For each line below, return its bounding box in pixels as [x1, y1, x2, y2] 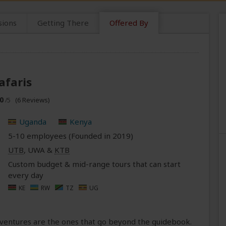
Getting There [37, 18, 89, 28]
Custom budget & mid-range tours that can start [8, 159, 181, 169]
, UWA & [23, 145, 54, 155]
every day [8, 170, 43, 181]
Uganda [19, 117, 46, 127]
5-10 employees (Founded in [8, 131, 112, 141]
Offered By [109, 18, 148, 28]
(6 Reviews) [15, 95, 50, 105]
